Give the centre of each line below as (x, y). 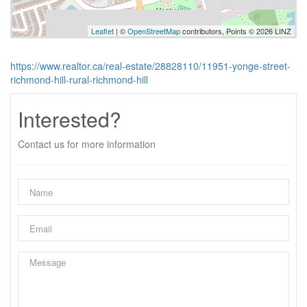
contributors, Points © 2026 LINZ (236, 31)
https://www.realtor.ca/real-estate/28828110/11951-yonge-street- (150, 66)
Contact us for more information (87, 144)
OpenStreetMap (154, 31)
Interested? (70, 119)
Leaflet (102, 31)
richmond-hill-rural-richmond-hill (79, 79)
